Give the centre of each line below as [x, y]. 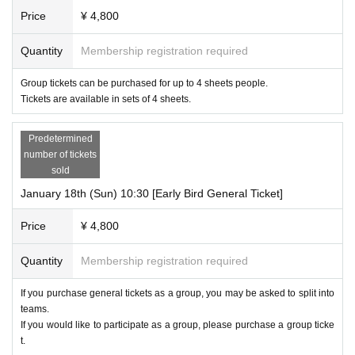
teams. [35, 309]
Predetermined [60, 138]
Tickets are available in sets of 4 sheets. [106, 99]
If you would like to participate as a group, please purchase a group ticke [177, 324]
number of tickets [60, 154]
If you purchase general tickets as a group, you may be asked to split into [177, 293]
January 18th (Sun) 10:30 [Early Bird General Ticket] [152, 193]
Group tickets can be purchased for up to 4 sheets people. [144, 83]
